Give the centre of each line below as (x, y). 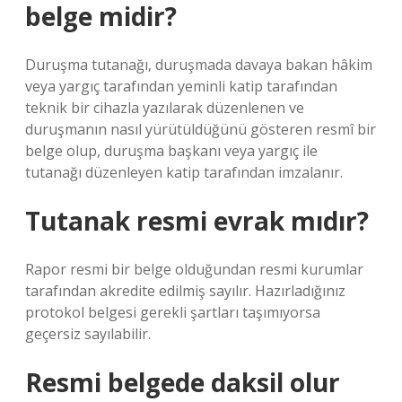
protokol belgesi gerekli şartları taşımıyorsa (173, 312)
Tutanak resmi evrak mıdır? (197, 221)
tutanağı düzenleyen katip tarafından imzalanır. (184, 172)
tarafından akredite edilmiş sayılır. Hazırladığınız (185, 291)
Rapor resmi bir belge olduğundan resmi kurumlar (194, 269)
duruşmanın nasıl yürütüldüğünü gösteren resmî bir (201, 129)
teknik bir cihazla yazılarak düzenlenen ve (165, 108)
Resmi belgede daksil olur (183, 382)
